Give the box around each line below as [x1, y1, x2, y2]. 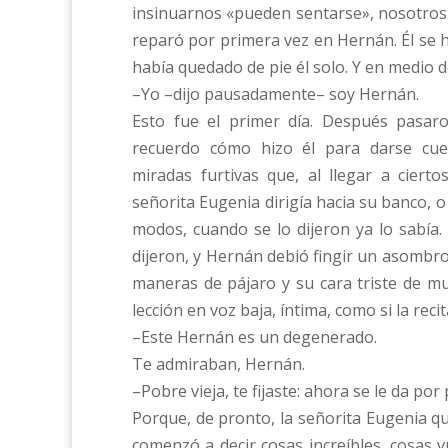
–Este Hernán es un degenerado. [132, 325, 377, 348]
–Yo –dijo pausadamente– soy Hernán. [132, 82, 419, 105]
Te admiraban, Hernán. [132, 352, 305, 375]
